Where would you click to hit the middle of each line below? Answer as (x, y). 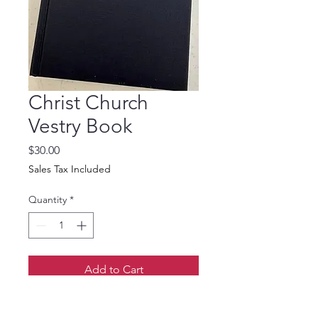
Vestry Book (80, 126)
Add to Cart (114, 269)
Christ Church (88, 103)
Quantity (48, 199)
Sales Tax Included (70, 169)
